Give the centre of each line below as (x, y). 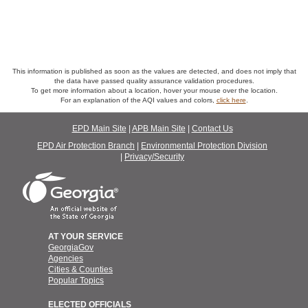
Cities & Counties (80, 269)
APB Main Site (158, 129)
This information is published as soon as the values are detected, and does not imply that (154, 71)
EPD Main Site (99, 129)
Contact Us (212, 129)
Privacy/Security (154, 157)
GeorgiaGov (71, 247)
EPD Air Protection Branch (86, 146)
